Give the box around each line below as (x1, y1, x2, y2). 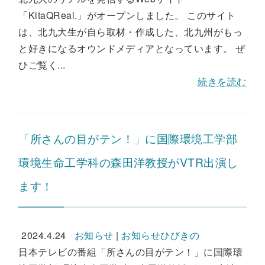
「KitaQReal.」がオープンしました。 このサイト (18, 8, 236, 22)
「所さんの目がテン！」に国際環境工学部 (18, 130, 238, 146)
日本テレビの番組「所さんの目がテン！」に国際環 (18, 245, 243, 258)
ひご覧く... (18, 58, 66, 72)
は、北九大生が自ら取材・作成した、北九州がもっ (18, 25, 243, 38)
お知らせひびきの (121, 228, 200, 242)
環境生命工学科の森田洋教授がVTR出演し (18, 154, 238, 170)
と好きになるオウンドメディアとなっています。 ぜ (18, 41, 245, 55)
